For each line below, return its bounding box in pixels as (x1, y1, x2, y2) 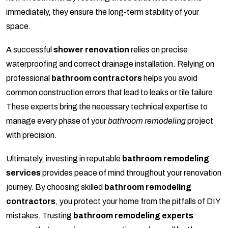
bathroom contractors (51, 74, 142, 83)
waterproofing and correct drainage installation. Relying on (6, 60, 214, 69)
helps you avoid (142, 74, 197, 83)
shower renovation (53, 45, 129, 54)
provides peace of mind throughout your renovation (41, 168, 221, 178)
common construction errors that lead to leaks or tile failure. (6, 88, 215, 97)
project (186, 117, 213, 126)
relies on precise (129, 45, 188, 54)
